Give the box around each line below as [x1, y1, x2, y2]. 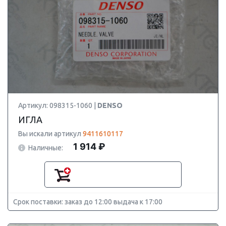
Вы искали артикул [18, 130, 83, 138]
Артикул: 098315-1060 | [18, 101, 97, 109]
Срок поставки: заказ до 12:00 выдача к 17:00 [13, 198, 162, 206]
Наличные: [28, 143, 63, 152]
